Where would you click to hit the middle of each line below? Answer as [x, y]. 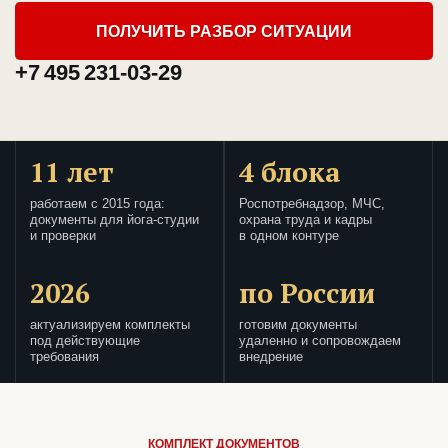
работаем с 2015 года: [97, 204]
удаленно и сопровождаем [320, 341]
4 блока [290, 172]
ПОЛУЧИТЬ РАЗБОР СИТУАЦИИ [224, 31]
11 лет [72, 172]
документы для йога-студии [114, 220]
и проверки [63, 236]
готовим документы [298, 325]
